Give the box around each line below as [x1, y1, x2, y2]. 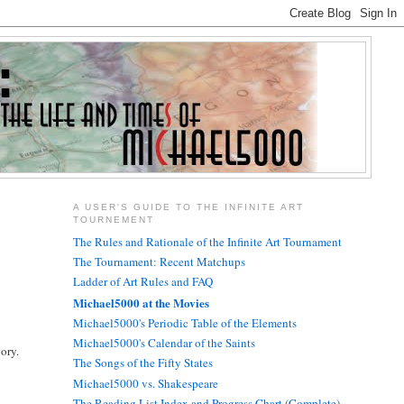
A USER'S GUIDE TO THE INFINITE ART [72, 202, 305, 213]
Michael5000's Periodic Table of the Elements [72, 314, 297, 331]
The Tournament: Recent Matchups [72, 253, 245, 271]
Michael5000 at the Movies [72, 293, 209, 311]
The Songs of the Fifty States [72, 354, 213, 372]
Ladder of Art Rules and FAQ [72, 273, 213, 290]
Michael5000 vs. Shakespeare [72, 374, 218, 391]
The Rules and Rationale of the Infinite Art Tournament [72, 233, 342, 250]
